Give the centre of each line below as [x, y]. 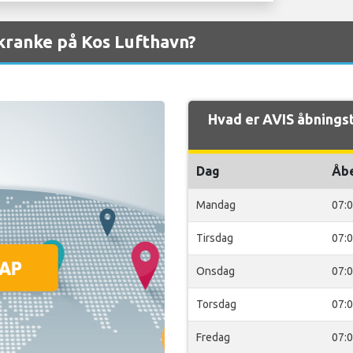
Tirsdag [215, 238]
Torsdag [216, 304]
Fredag [213, 337]
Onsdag [216, 271]
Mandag [216, 205]
